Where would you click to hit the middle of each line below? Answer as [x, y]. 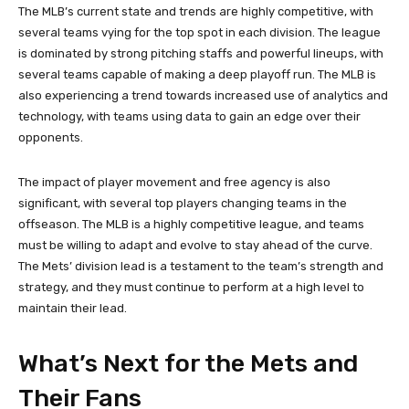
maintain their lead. [73, 308]
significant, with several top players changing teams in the [183, 203]
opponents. [51, 137]
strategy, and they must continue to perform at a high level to [191, 287]
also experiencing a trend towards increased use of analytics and [203, 95]
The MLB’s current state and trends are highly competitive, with [196, 11]
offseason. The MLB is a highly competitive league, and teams [191, 224]
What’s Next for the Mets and [188, 363]
